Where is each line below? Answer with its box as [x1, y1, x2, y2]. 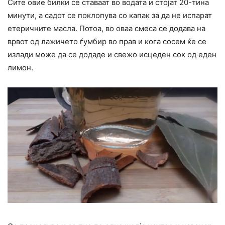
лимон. [8, 63, 33, 73]
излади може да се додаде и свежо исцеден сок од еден [8, 50, 216, 60]
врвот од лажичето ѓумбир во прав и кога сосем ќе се [8, 37, 206, 47]
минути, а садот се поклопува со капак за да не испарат [8, 11, 212, 21]
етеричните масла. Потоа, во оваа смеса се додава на [8, 24, 205, 34]
